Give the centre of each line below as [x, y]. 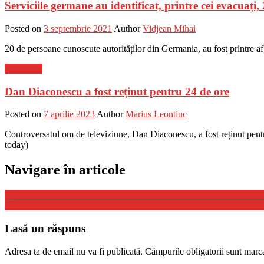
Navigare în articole [65, 170]
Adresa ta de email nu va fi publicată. [74, 251]
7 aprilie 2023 [69, 114]
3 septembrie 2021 [78, 29]
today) [16, 145]
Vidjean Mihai [169, 29]
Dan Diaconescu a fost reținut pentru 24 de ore [117, 91]
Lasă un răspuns [45, 228]
